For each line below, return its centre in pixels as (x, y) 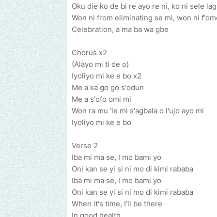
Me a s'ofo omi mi (101, 99)
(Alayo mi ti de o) (100, 64)
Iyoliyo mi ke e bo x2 (107, 76)
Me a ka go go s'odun (108, 88)
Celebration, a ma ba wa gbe (120, 30)
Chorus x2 (89, 53)
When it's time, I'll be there (117, 204)
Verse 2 (85, 146)
